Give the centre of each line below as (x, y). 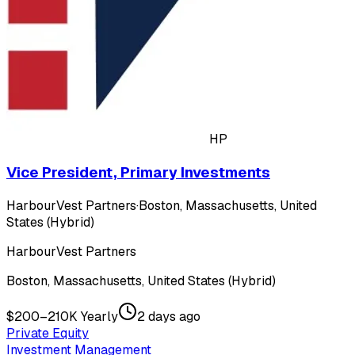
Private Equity (48, 333)
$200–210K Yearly (62, 316)
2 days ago (169, 316)
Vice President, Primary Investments (138, 172)
